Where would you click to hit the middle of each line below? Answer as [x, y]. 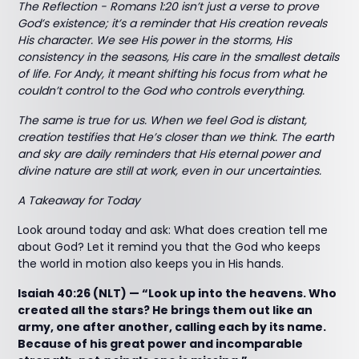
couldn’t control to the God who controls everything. [161, 91]
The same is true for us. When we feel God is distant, [163, 120]
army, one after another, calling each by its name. [172, 327]
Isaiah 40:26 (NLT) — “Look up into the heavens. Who [177, 293]
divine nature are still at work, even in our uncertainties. [170, 171]
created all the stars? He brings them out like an [165, 310]
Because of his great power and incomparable [161, 344]
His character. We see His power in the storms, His [155, 40]
